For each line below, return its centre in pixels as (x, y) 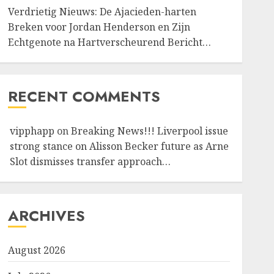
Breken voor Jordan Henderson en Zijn (99, 27)
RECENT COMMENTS (84, 96)
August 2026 (36, 250)
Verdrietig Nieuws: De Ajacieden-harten (102, 12)
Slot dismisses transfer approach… (90, 161)
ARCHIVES (46, 216)
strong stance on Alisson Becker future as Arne (119, 146)
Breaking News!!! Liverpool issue (149, 131)
